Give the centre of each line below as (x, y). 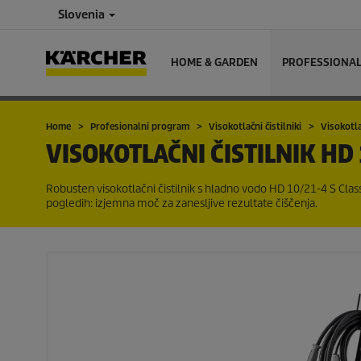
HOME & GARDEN (214, 62)
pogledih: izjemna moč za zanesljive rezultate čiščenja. (182, 203)
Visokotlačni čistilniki (255, 127)
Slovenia (83, 15)
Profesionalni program (140, 127)
